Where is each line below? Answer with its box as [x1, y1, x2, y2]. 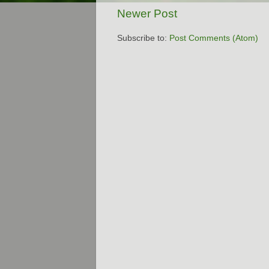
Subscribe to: [117, 33, 169, 43]
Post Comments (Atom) [169, 33, 258, 43]
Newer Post [117, 7, 177, 20]
